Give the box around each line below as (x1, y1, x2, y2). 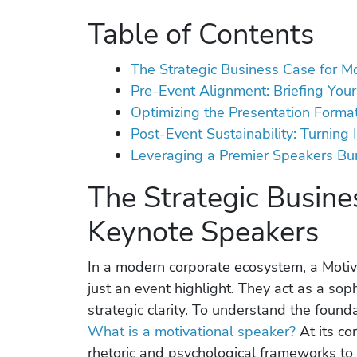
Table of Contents (88, 15, 314, 55)
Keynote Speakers (88, 213, 319, 253)
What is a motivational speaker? (88, 322, 296, 342)
